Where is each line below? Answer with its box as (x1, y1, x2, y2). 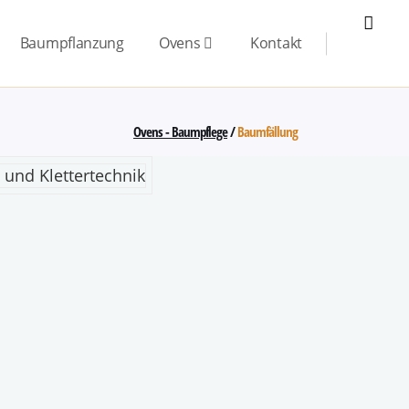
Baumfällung (237, 121, 298, 141)
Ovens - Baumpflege (133, 121, 227, 141)
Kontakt (250, 33, 302, 53)
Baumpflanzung (19, 33, 124, 53)
